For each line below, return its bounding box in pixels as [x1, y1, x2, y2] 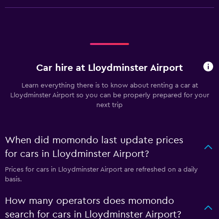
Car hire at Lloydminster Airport [36, 63, 183, 73]
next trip [96, 102, 123, 109]
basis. [5, 176, 22, 183]
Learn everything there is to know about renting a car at [21, 82, 198, 89]
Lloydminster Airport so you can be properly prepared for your [10, 92, 209, 99]
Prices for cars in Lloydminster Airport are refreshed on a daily [5, 166, 198, 173]
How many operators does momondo [5, 196, 174, 206]
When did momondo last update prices [5, 135, 183, 145]
